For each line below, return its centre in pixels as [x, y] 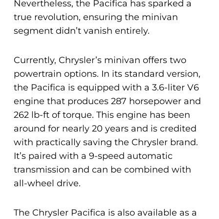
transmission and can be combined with [102, 170]
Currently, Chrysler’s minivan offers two [100, 60]
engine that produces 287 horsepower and [107, 101]
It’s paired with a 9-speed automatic [93, 156]
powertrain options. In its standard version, [107, 74]
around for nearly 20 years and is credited [105, 129]
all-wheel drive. [47, 184]
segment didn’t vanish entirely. [82, 31]
